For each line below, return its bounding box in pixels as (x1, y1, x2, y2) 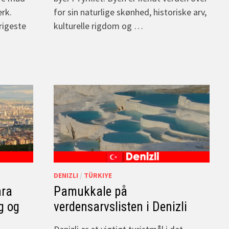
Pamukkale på (54, 184, 127, 199)
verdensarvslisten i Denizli (54, 199, 187, 215)
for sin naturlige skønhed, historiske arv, (54, 6, 207, 18)
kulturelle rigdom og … (54, 19, 143, 32)
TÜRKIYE (84, 171, 112, 180)
